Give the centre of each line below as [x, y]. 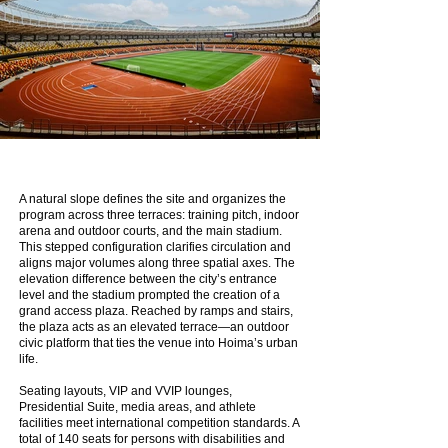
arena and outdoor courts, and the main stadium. [150, 230]
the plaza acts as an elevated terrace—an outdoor [154, 326]
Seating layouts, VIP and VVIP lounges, [125, 390]
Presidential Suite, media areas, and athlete [137, 406]
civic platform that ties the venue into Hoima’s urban [158, 342]
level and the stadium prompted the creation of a [149, 294]
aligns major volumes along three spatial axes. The [157, 262]
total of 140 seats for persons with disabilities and [152, 438]
